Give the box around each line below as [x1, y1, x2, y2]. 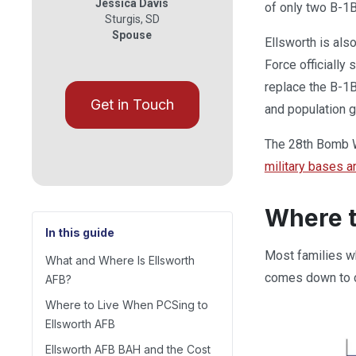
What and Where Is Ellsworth [45, 253, 195, 267]
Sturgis [104, 13, 141, 25]
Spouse [112, 29, 153, 41]
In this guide [45, 226, 114, 239]
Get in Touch [90, 96, 174, 113]
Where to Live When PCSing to [45, 298, 208, 311]
